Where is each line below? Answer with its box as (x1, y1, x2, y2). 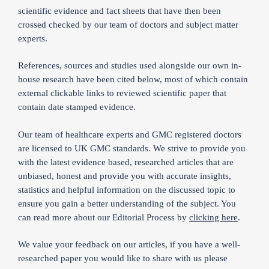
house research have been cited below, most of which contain (18, 74, 248, 84)
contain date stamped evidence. (18, 102, 136, 112)
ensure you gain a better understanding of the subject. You (18, 198, 236, 208)
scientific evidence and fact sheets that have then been (18, 5, 221, 16)
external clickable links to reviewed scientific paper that (18, 88, 226, 98)
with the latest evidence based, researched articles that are (18, 157, 234, 167)
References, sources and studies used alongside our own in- (18, 61, 241, 70)
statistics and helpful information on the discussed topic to (18, 184, 235, 195)
